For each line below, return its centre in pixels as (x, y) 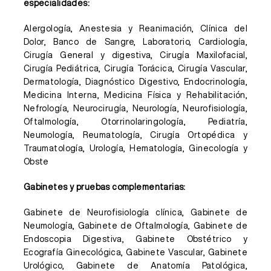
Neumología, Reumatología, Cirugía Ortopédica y (135, 135)
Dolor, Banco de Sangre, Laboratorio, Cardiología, (135, 42)
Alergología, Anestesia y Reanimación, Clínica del (135, 28)
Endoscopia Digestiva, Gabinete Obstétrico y (135, 239)
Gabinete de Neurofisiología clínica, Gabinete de (135, 212)
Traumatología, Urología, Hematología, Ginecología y (135, 148)
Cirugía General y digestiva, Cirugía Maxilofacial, (135, 55)
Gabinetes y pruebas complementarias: (104, 187)
